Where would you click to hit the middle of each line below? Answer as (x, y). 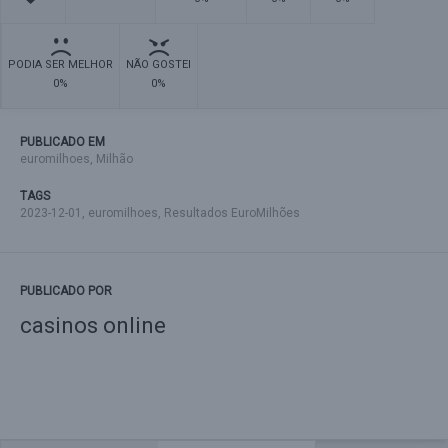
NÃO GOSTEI (158, 64)
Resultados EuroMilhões (232, 213)
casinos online (93, 325)
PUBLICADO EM (62, 142)
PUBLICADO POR (66, 291)
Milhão (114, 159)
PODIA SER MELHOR (60, 64)
